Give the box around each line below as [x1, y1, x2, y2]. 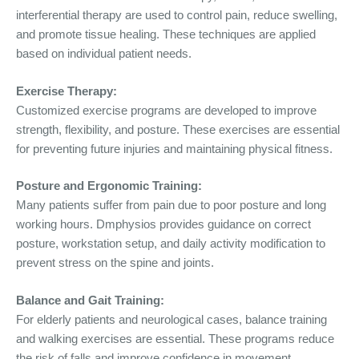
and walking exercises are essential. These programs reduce [16, 331, 334, 345]
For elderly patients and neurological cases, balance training [16, 312, 327, 326]
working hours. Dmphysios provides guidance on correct [16, 217, 311, 231]
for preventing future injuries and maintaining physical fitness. [16, 141, 333, 155]
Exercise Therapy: [16, 83, 117, 98]
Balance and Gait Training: [16, 292, 164, 307]
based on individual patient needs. [16, 46, 192, 60]
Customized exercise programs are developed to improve [16, 103, 317, 117]
